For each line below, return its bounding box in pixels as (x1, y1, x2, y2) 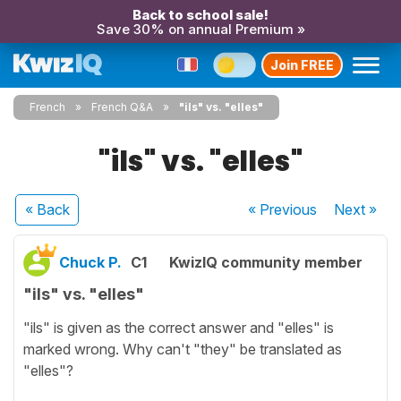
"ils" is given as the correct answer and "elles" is (23, 318, 334, 337)
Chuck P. (59, 253, 122, 271)
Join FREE (270, 56, 334, 73)
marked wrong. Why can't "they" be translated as (23, 339, 342, 358)
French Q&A (91, 100, 153, 114)
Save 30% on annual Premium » (96, 21, 305, 38)
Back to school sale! (132, 6, 269, 23)
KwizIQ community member (169, 253, 363, 271)
